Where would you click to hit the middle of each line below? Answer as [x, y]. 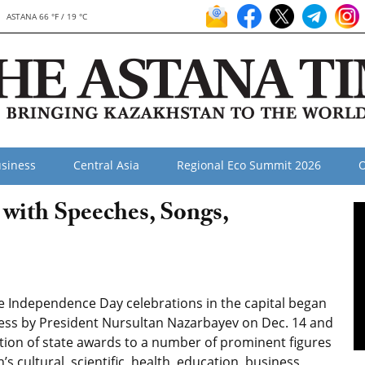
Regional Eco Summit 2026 [249, 165]
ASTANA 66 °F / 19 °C [47, 16]
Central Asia [106, 165]
